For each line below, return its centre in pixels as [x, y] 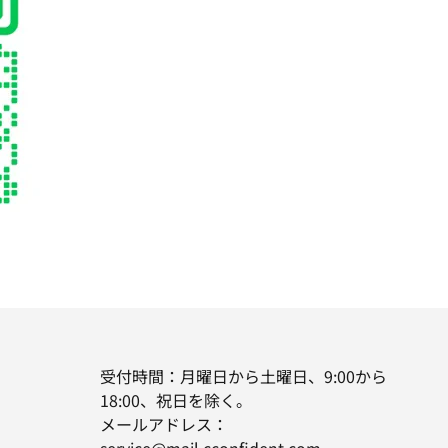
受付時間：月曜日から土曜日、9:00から [243, 376]
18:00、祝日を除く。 [176, 400]
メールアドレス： [164, 424]
